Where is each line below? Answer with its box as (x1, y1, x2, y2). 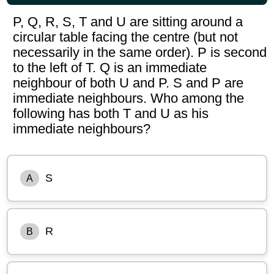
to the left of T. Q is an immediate (13, 59, 207, 75)
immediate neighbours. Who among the (13, 90, 245, 106)
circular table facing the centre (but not (13, 29, 239, 45)
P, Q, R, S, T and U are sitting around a (13, 13, 243, 29)
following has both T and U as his (13, 105, 209, 121)
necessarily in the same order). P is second (13, 44, 267, 60)
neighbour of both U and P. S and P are (13, 75, 244, 91)
